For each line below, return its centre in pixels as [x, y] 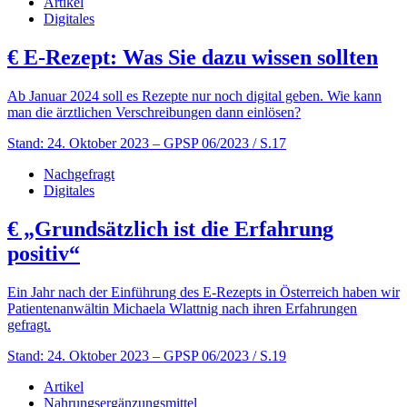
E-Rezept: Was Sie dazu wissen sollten [198, 57]
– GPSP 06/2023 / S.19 [219, 355]
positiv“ [44, 253]
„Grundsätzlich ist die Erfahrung [176, 228]
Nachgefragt [79, 174]
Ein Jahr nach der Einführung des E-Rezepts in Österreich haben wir [203, 292]
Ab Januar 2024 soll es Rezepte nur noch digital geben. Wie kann [194, 95]
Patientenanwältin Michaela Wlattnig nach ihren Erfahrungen [182, 308]
